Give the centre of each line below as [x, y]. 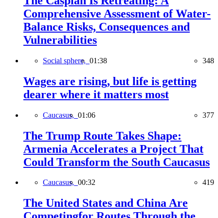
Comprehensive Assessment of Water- [117, 13]
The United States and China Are [106, 203]
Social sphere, [66, 60]
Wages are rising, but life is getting [110, 81]
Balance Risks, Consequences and [107, 27]
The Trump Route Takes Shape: [102, 136]
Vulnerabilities [60, 40]
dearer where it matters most [96, 94]
